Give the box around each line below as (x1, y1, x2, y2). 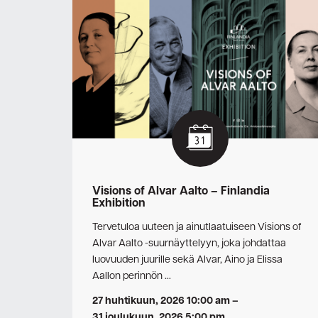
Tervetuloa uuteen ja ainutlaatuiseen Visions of (92, 219, 301, 234)
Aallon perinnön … (92, 268, 171, 283)
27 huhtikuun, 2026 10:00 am (92, 294, 230, 308)
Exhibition (92, 196, 146, 212)
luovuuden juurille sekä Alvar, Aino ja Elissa (92, 252, 283, 267)
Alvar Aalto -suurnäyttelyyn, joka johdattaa (92, 236, 286, 251)
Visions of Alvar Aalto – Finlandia (92, 184, 270, 199)
